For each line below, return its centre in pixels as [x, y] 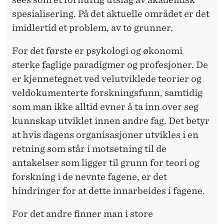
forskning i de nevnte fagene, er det [89, 176]
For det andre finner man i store [82, 213]
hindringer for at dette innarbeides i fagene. [108, 190]
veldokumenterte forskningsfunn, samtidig [107, 92]
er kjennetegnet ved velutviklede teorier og [107, 78]
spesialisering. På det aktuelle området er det [111, 13]
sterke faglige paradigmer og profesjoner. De [110, 64]
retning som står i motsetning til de [89, 148]
